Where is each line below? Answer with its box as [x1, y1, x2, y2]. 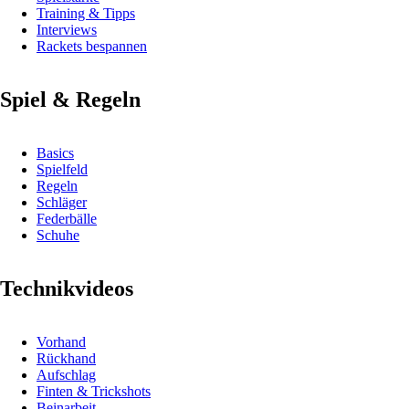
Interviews [37, 22, 97, 38]
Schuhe [37, 226, 79, 243]
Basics [37, 144, 74, 161]
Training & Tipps [37, 5, 135, 22]
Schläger [37, 194, 87, 210]
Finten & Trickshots [37, 383, 151, 399]
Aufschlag [37, 366, 96, 383]
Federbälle [37, 210, 97, 226]
